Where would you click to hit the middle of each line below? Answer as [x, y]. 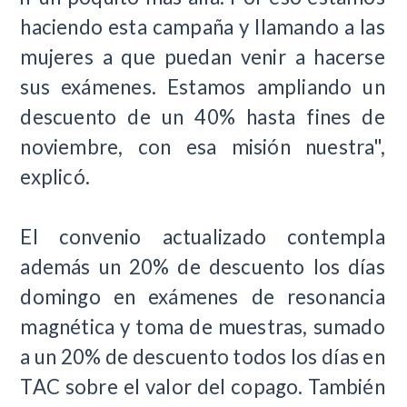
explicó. [55, 176]
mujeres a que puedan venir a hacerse [203, 56]
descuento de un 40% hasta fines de [203, 116]
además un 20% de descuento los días [203, 266]
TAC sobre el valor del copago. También [203, 386]
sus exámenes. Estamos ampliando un [203, 86]
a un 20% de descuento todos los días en [203, 356]
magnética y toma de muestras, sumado [203, 326]
